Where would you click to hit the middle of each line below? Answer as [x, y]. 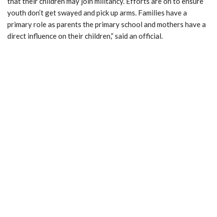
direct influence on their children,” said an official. [85, 36]
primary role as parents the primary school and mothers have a [107, 24]
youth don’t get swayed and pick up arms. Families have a [97, 12]
